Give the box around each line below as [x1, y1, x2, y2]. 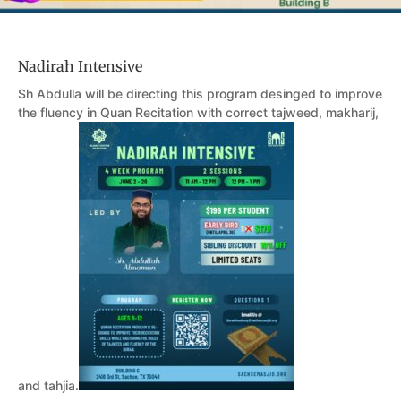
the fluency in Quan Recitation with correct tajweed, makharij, [18, 105, 379, 120]
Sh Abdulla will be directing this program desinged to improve [18, 86, 382, 101]
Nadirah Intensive [18, 57, 142, 75]
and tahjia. [18, 378, 79, 393]
